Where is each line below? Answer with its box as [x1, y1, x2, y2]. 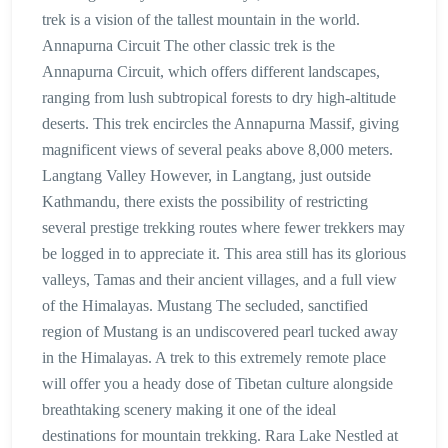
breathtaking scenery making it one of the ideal [42, 401, 336, 419]
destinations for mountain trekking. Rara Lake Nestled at [42, 427, 398, 445]
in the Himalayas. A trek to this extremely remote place [42, 349, 386, 367]
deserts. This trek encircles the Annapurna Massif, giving [42, 115, 399, 133]
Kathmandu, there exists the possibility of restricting [42, 193, 368, 211]
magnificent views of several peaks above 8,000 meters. [42, 141, 393, 159]
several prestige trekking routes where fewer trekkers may [42, 219, 405, 237]
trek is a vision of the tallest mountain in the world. [42, 11, 360, 29]
